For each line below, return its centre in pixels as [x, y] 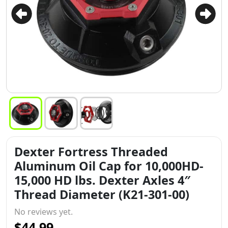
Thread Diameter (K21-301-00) [102, 194]
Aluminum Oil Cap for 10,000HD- [109, 166]
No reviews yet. [44, 212]
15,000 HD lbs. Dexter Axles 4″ [102, 180]
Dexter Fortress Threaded [91, 152]
